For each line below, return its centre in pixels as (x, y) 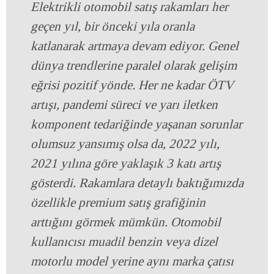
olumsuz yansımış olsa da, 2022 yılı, (125, 144)
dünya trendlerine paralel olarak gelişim (134, 66)
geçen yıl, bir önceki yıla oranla (113, 27)
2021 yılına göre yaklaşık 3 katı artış (126, 164)
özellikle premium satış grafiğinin (118, 203)
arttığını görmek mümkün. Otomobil (126, 222)
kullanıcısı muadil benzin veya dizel (124, 242)
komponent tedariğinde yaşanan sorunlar (136, 124)
